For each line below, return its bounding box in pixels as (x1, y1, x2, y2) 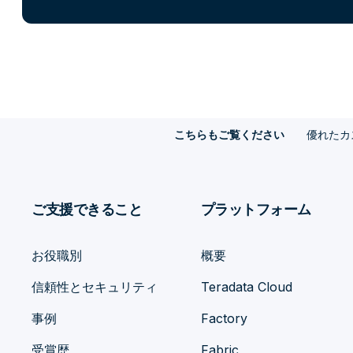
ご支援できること (32, 201, 142, 217)
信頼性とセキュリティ (32, 279, 158, 295)
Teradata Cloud (200, 279, 292, 295)
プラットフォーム (200, 201, 311, 217)
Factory (200, 310, 247, 326)
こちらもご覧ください (173, 128, 284, 141)
